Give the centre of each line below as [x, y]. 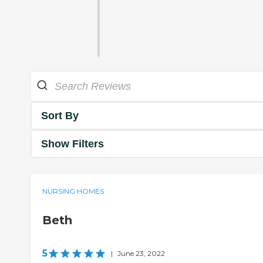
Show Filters [73, 144]
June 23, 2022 [141, 254]
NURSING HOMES [73, 191]
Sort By [60, 115]
